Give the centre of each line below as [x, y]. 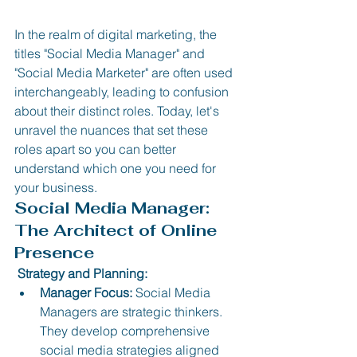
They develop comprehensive [126, 330]
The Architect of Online [118, 230]
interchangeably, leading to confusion [123, 91]
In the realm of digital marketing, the [117, 34]
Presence [54, 252]
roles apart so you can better [97, 149]
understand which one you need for [117, 168]
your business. [56, 187]
